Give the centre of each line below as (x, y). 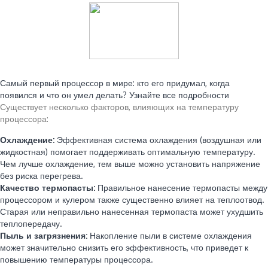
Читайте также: (28, 71)
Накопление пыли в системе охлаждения (170, 235)
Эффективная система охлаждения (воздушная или (158, 140)
